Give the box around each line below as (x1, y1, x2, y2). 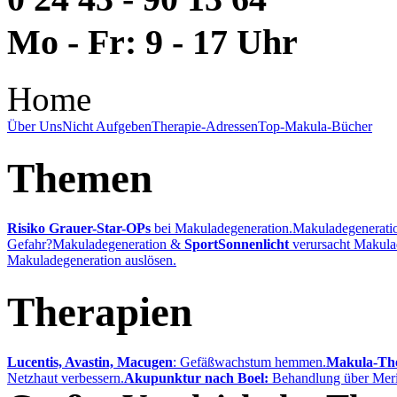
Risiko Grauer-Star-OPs (7, 221, 151, 237)
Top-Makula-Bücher (258, 119, 372, 135)
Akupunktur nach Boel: (124, 370, 269, 386)
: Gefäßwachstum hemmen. (173, 354, 326, 370)
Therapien (7, 288, 192, 335)
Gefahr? (7, 237, 52, 253)
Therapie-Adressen (152, 119, 258, 135)
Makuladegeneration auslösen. (7, 253, 176, 269)
